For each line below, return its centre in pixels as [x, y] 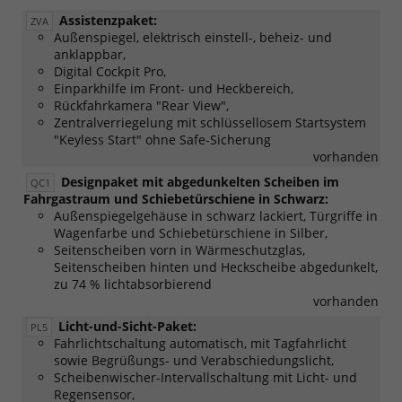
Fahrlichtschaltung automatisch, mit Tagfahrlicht [200, 343]
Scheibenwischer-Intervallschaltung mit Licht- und [205, 377]
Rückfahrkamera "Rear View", [141, 105]
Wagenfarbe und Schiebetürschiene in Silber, [191, 232]
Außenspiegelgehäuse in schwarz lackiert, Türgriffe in [216, 215]
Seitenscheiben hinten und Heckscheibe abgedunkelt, [216, 267]
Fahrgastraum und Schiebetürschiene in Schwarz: [176, 198]
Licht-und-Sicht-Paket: [127, 326]
